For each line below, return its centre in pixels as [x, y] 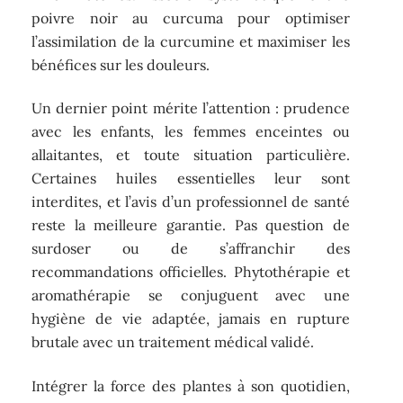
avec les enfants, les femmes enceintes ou [191, 132]
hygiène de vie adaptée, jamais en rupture [191, 319]
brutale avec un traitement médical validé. [173, 342]
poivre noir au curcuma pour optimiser [191, 18]
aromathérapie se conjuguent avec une [191, 296]
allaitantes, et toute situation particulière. [191, 155]
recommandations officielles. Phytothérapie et [191, 272]
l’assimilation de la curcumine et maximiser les [191, 41]
